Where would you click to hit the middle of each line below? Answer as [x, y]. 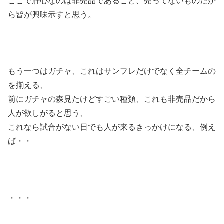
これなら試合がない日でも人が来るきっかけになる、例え [112, 127]
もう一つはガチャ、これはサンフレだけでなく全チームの [112, 71]
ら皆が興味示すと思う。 [52, 14]
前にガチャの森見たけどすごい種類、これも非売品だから [112, 99]
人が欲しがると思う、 [48, 113]
